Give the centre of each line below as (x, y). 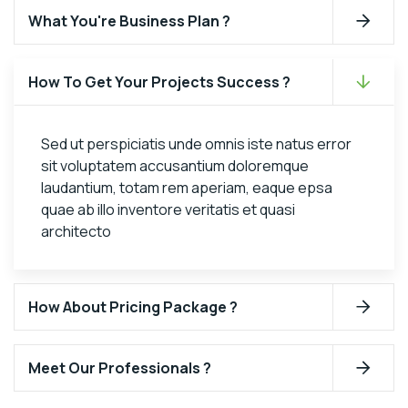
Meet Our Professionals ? (120, 368)
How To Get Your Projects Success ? (159, 82)
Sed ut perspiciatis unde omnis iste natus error (196, 144)
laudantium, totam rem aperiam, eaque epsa (187, 188)
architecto (76, 232)
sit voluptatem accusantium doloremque (175, 166)
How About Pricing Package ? (133, 307)
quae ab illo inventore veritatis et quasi (168, 210)
